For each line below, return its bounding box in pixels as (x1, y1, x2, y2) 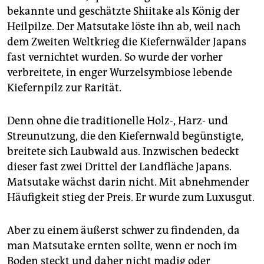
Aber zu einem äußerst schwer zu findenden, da (7, 223, 240, 237)
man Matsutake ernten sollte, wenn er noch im (7, 239, 237, 252)
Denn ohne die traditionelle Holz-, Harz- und (7, 114, 228, 127)
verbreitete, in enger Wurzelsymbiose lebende (7, 65, 232, 79)
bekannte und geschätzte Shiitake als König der (7, 4, 240, 18)
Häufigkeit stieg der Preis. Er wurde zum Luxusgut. (7, 190, 255, 204)
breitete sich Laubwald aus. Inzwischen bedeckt (7, 144, 239, 158)
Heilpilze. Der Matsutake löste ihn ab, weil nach (7, 19, 240, 33)
